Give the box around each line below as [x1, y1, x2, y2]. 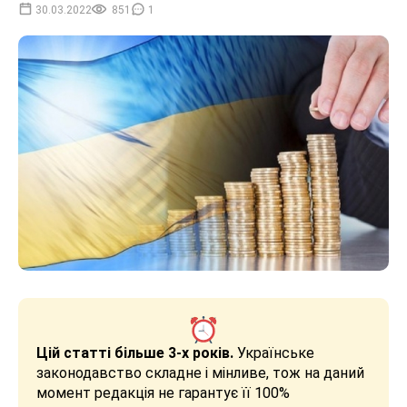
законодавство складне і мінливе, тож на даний [36, 363, 364, 382]
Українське [233, 343, 314, 362]
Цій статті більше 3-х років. [36, 343, 233, 362]
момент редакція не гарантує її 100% [36, 383, 290, 402]
